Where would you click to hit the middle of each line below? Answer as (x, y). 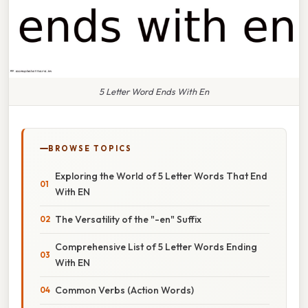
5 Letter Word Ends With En (154, 91)
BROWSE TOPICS (90, 148)
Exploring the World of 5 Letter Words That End (161, 176)
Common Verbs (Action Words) (124, 290)
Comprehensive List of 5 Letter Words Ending (156, 246)
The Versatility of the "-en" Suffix (128, 219)
